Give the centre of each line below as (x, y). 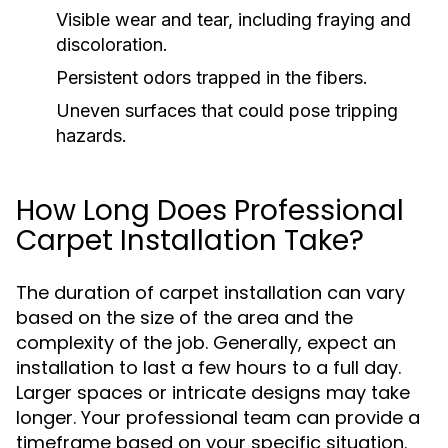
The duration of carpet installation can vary (210, 292)
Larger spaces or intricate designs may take (213, 392)
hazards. (91, 135)
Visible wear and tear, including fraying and (233, 19)
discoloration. (112, 44)
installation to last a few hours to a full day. (208, 367)
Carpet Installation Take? (190, 240)
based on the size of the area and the (184, 317)
